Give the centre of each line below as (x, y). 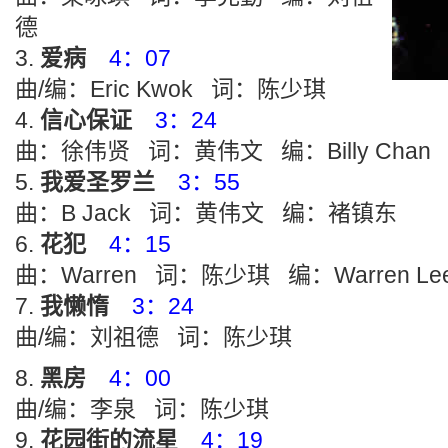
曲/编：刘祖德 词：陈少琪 (153, 337)
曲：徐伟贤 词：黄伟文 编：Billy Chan (223, 151)
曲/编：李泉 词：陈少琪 (142, 409)
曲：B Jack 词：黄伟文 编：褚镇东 (206, 213)
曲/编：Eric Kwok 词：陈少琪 (170, 89)
